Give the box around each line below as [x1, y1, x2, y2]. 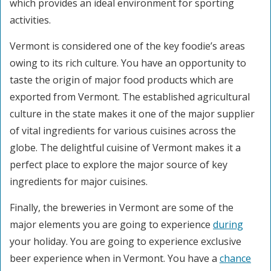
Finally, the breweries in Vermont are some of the [10, 201, 233, 214]
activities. [10, 13, 51, 27]
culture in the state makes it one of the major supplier [10, 107, 255, 120]
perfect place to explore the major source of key [10, 158, 227, 171]
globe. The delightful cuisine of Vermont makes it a [10, 141, 241, 154]
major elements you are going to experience [10, 218, 213, 231]
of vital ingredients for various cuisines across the [10, 124, 236, 137]
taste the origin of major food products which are [10, 73, 233, 87]
